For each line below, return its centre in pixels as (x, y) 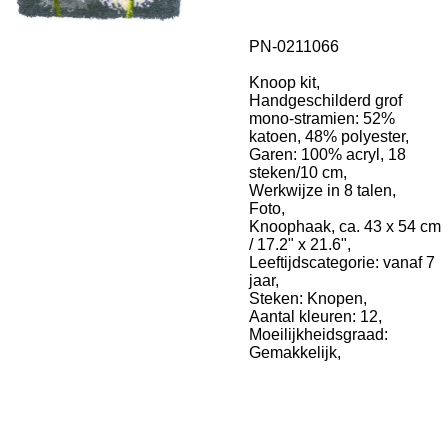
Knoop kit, (284, 82)
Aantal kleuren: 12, (315, 316)
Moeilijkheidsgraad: (318, 334)
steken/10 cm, (298, 172)
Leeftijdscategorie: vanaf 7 (342, 262)
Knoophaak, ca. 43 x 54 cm (345, 226)
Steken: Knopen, (308, 298)
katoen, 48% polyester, (329, 136)
